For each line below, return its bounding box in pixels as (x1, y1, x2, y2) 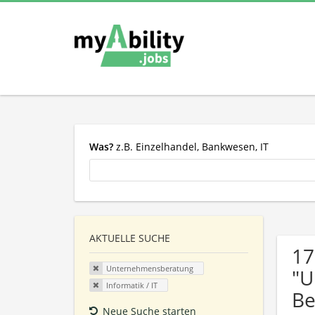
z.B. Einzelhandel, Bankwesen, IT (113, 139, 269, 153)
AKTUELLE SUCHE (89, 231, 170, 245)
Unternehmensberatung (105, 263, 193, 274)
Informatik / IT (105, 279, 157, 290)
